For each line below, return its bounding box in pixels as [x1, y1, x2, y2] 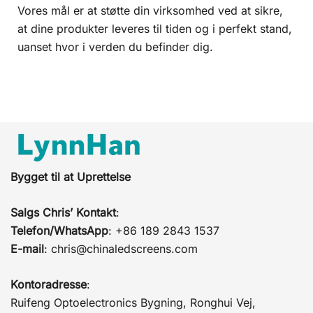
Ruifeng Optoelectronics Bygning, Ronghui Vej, [10, 295, 256, 310]
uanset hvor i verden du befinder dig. [17, 39, 213, 54]
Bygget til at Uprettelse [10, 169, 131, 184]
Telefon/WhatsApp [10, 223, 108, 238]
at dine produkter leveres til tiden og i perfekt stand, [17, 21, 292, 36]
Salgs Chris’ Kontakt [10, 205, 116, 219]
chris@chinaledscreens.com [51, 241, 198, 256]
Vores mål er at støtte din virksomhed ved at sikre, [17, 3, 283, 17]
